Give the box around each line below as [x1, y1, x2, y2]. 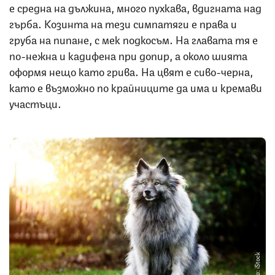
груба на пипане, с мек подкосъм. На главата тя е [9, 30, 258, 47]
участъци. [9, 94, 61, 110]
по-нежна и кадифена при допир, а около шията [9, 46, 247, 63]
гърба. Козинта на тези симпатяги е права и [9, 14, 237, 31]
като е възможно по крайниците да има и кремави [9, 78, 262, 95]
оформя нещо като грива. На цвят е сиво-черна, [9, 62, 253, 79]
